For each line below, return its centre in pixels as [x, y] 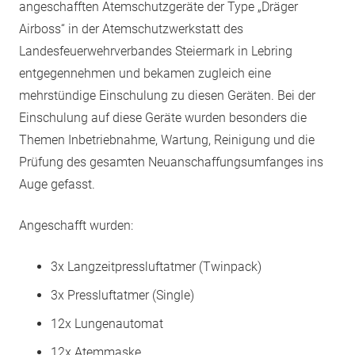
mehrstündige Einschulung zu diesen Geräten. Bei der [167, 95]
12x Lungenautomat [107, 324]
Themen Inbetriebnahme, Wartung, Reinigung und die [167, 140]
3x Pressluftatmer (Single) [122, 295]
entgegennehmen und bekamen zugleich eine [145, 73]
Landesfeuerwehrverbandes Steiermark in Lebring [156, 51]
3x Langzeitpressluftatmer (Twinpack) [156, 267]
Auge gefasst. [57, 184]
